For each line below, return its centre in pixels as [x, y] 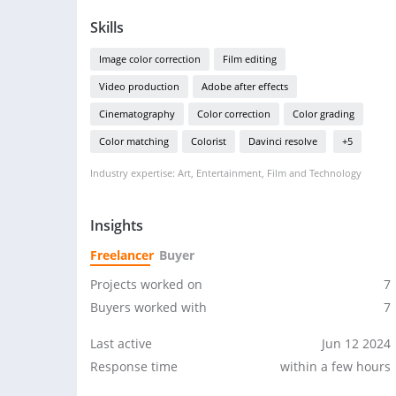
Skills [107, 27]
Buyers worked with [148, 307]
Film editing [250, 59]
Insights [117, 225]
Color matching [134, 141]
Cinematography [137, 114]
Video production [139, 86]
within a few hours [335, 366]
